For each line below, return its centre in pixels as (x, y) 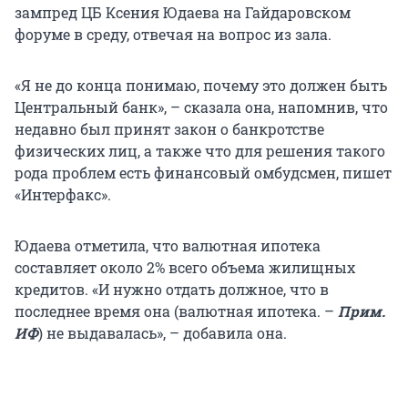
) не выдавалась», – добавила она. (163, 333)
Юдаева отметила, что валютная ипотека (168, 246)
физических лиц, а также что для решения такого (200, 151)
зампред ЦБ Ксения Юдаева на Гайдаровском (183, 13)
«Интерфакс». (63, 195)
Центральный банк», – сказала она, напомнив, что (201, 107)
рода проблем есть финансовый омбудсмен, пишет (203, 173)
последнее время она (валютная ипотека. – (176, 311)
